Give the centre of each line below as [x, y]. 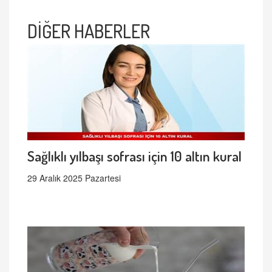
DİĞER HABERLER [89, 31]
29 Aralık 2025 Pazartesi [74, 178]
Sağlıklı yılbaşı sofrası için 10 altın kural [134, 156]
